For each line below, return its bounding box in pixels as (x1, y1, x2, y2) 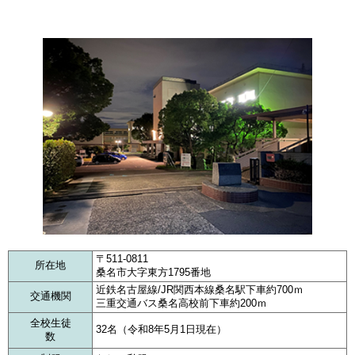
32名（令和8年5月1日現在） (96, 323, 227, 335)
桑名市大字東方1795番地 (96, 265, 211, 278)
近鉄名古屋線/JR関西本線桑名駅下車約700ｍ (96, 283, 303, 296)
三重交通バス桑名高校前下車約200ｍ (96, 296, 267, 309)
